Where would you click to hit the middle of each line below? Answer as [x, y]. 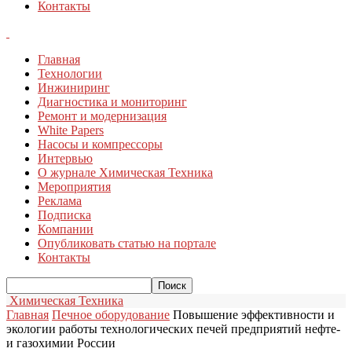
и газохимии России [61, 343]
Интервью [65, 158]
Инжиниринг [74, 88]
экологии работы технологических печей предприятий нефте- [173, 329]
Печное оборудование [111, 315]
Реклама [60, 201]
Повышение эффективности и [254, 315]
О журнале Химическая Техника [125, 172]
